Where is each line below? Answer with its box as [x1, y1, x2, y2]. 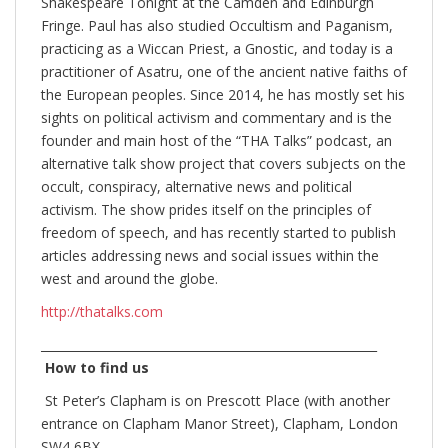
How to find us [41, 357, 149, 377]
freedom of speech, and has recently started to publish [41, 222, 396, 242]
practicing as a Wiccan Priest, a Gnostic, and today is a [41, 38, 393, 58]
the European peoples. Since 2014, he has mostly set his [41, 84, 405, 104]
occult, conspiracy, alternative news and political [41, 176, 352, 196]
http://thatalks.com [41, 301, 163, 321]
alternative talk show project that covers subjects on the [41, 153, 406, 173]
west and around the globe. [41, 268, 218, 288]
